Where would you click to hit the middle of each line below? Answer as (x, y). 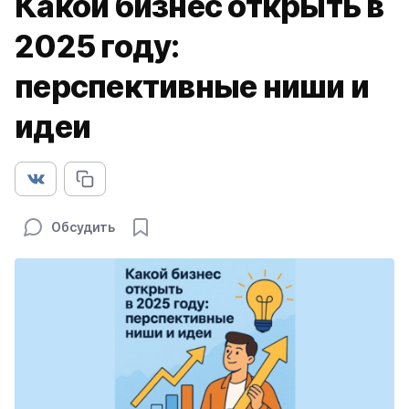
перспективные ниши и (192, 86)
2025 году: (97, 46)
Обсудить (84, 227)
